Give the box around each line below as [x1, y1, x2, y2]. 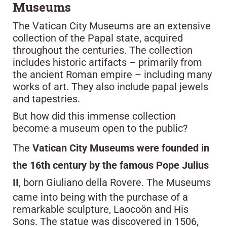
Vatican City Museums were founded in [32, 141, 209, 154]
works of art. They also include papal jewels [13, 80, 208, 93]
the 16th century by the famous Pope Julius [13, 159, 209, 171]
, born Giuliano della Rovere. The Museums [19, 176, 211, 188]
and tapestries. [13, 92, 80, 105]
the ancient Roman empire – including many [13, 68, 212, 81]
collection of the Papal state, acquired [13, 31, 183, 44]
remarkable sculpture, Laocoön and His [13, 203, 188, 215]
